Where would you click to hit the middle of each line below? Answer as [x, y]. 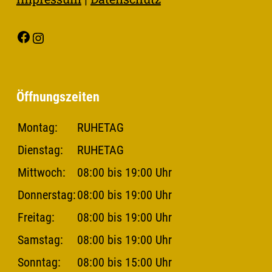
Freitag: [36, 217]
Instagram [80, 30]
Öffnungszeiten [58, 97]
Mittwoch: [41, 172]
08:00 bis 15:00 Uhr [124, 262]
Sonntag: [39, 262]
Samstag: [40, 240]
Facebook [63, 29]
